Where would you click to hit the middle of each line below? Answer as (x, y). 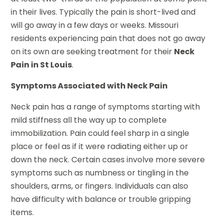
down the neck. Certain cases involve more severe (108, 160)
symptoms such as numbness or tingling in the (100, 173)
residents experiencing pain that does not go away (108, 39)
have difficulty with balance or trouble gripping (101, 199)
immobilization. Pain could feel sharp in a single (100, 133)
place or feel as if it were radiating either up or (100, 147)
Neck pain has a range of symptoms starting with (106, 107)
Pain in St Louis (42, 65)
